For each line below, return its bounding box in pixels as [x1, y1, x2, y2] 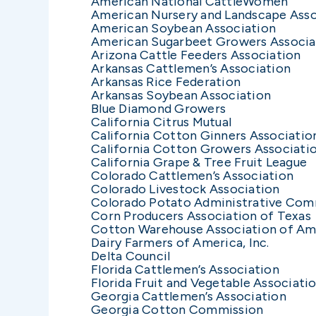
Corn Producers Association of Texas [91, 207, 311, 224]
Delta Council [91, 248, 171, 264]
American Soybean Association [91, 20, 276, 36]
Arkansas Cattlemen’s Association [91, 60, 291, 76]
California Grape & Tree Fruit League [91, 154, 307, 170]
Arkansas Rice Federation [91, 73, 241, 90]
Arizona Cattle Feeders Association [91, 47, 301, 63]
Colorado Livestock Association [91, 181, 280, 197]
